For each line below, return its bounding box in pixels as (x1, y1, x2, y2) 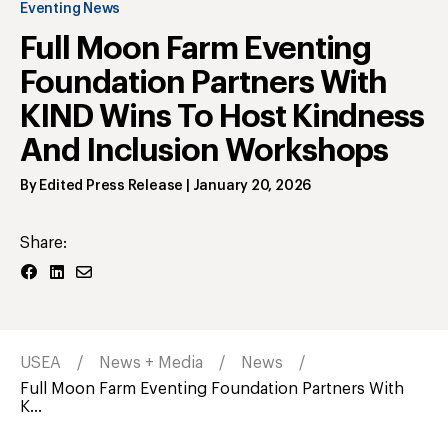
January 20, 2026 (192, 178, 312, 193)
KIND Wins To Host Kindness (20, 100, 425, 133)
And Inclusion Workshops (20, 134, 389, 167)
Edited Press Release (39, 178, 184, 193)
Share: (20, 234, 67, 251)
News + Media (99, 354, 203, 371)
